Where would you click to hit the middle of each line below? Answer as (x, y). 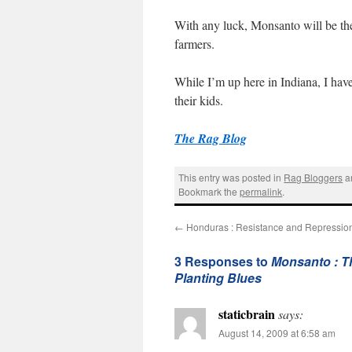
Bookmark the (209, 192)
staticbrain (247, 313)
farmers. (194, 44)
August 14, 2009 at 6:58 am (277, 332)
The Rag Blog (211, 138)
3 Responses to (223, 261)
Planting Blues (218, 277)
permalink (261, 192)
